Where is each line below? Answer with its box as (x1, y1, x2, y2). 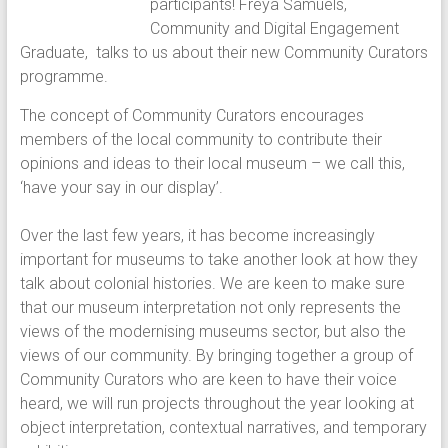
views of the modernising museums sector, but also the (19, 322, 406, 341)
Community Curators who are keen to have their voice (19, 370, 397, 389)
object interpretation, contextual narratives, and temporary (19, 418, 427, 437)
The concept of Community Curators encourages (19, 106, 364, 125)
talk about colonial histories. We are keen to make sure (19, 274, 405, 293)
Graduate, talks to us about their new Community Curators (19, 43, 428, 62)
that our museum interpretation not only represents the (19, 298, 401, 317)
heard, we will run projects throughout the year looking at (19, 394, 414, 413)
